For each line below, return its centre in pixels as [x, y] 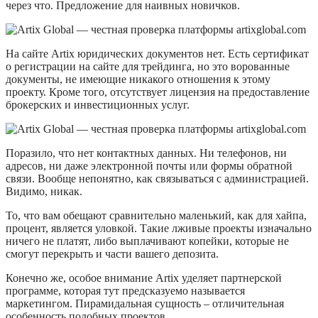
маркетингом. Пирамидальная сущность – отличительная [145, 304]
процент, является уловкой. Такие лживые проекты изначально [159, 229]
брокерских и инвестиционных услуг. [98, 105]
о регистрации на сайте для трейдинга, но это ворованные [148, 67]
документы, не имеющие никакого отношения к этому [138, 79]
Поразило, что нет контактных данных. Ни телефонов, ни [146, 153]
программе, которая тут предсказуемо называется [125, 291]
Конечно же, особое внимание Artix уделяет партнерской [144, 278]
